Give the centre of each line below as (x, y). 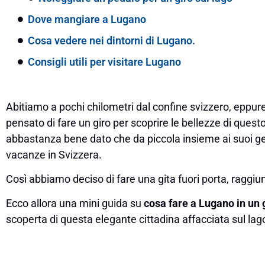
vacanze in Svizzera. (54, 154)
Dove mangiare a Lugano (87, 19)
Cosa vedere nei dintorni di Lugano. (112, 40)
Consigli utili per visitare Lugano (104, 62)
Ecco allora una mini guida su (75, 203)
